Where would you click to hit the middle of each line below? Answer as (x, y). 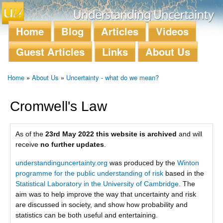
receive (28, 144)
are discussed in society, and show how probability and (102, 205)
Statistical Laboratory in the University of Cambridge (97, 184)
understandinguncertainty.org (61, 163)
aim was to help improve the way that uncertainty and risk (106, 194)
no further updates (72, 144)
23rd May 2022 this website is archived (111, 134)
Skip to (90, 6)
